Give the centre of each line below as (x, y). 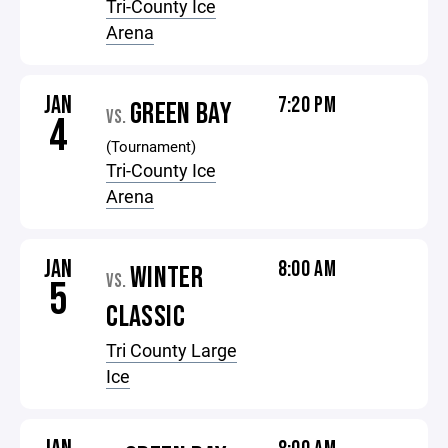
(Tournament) (151, 146)
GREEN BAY (181, 114)
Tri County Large (172, 350)
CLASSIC (145, 317)
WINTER (166, 278)
